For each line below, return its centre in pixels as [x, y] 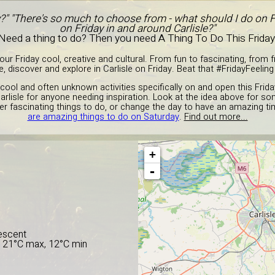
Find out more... [216, 117]
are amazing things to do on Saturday [103, 117]
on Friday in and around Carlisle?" [137, 29]
